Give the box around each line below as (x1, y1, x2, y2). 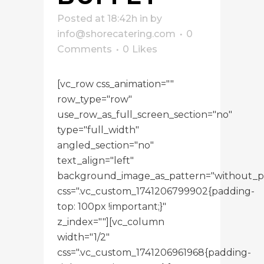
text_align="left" (57, 154, 134, 166)
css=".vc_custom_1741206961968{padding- (57, 246, 251, 258)
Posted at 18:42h (57, 12, 137, 24)
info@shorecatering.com (57, 28, 176, 39)
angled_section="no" (57, 139, 154, 151)
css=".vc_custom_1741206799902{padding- (57, 185, 255, 197)
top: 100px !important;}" (57, 200, 166, 212)
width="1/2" (57, 231, 110, 243)
